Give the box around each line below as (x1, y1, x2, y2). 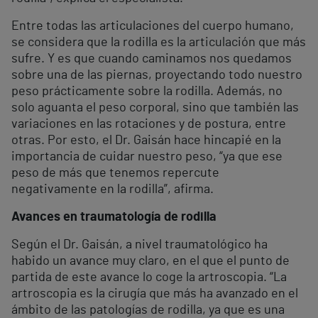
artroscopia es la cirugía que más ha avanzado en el (11, 287, 298, 300)
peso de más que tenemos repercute (11, 166, 219, 180)
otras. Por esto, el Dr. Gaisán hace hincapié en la (11, 133, 281, 147)
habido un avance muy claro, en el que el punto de (11, 254, 290, 268)
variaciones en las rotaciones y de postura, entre (11, 117, 286, 131)
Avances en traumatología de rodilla (11, 210, 216, 224)
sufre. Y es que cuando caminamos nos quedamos (11, 52, 292, 65)
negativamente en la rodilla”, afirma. (11, 182, 214, 196)
